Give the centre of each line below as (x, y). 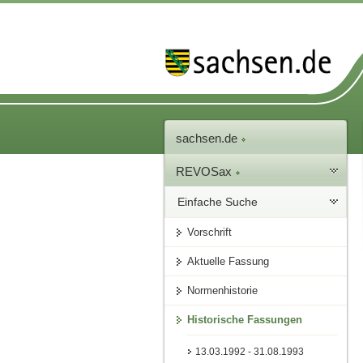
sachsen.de (209, 139)
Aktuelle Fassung (228, 262)
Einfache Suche (218, 202)
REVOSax (206, 172)
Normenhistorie (223, 291)
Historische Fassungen (245, 320)
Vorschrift (210, 233)
